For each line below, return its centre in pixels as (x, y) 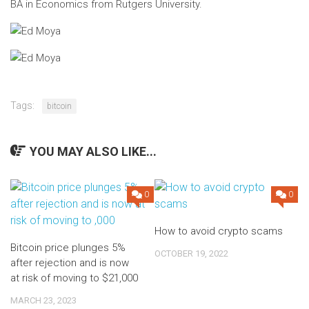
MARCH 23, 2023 (43, 300)
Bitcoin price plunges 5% (68, 248)
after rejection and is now (70, 263)
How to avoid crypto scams (219, 231)
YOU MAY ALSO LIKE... (93, 151)
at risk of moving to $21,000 (74, 278)
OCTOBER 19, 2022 (191, 253)
